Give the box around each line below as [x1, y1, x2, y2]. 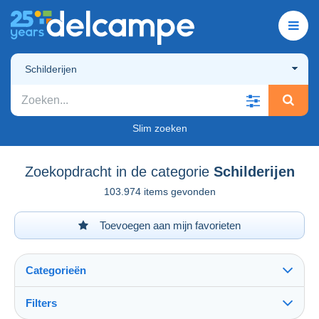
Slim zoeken [132, 122, 187, 134]
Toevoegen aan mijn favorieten [97, 219, 241, 231]
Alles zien [29, 305, 78, 318]
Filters [26, 296, 57, 309]
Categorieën [26, 263, 86, 276]
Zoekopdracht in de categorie [24, 163, 209, 179]
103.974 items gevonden [103, 185, 216, 197]
